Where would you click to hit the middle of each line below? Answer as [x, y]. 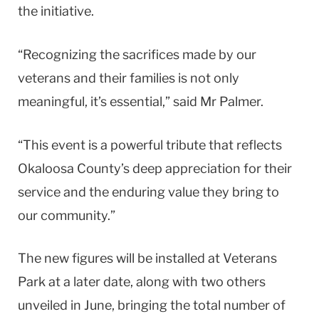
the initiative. [56, 11]
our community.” [67, 215]
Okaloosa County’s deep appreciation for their [155, 168]
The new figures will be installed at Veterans [147, 258]
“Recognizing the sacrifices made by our [137, 55]
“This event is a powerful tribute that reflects [150, 145]
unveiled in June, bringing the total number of [152, 305]
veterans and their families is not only [129, 78]
